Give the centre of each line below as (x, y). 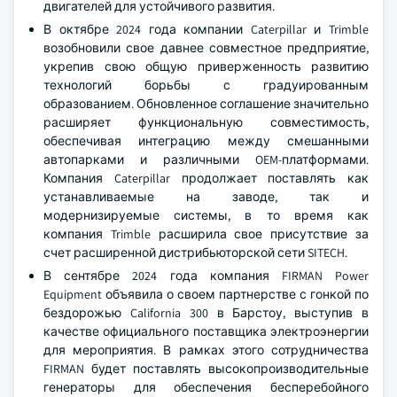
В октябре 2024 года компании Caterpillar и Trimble (206, 29)
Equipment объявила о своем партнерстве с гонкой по (206, 294)
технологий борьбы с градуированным (206, 85)
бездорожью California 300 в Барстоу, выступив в (206, 313)
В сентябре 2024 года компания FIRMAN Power (206, 276)
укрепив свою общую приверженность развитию (206, 66)
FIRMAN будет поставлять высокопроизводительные (206, 369)
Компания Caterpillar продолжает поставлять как (206, 178)
